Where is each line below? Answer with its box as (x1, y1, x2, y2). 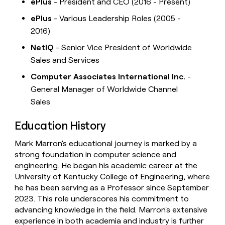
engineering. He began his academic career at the (15, 161, 198, 171)
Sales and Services (31, 55, 100, 65)
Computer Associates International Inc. (31, 72, 186, 82)
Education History (15, 119, 106, 133)
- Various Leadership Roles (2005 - (52, 14, 181, 24)
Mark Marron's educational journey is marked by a (15, 139, 197, 149)
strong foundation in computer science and (15, 150, 177, 160)
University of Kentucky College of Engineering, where (15, 172, 210, 182)
